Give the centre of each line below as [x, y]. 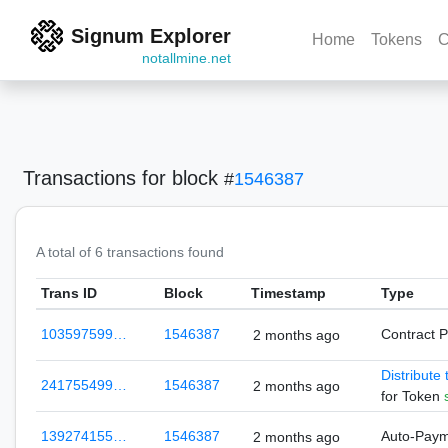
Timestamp [288, 293]
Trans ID [68, 293]
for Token [412, 396]
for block [183, 178]
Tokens [397, 39]
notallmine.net [186, 58]
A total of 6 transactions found [130, 252]
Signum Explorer [151, 36]
